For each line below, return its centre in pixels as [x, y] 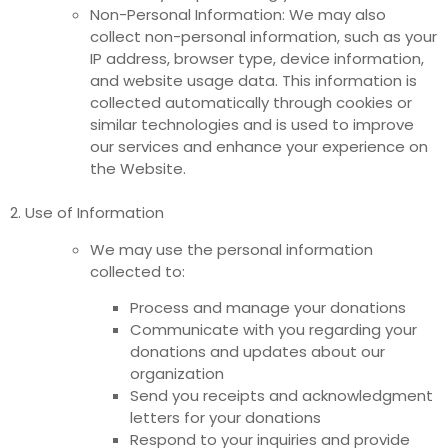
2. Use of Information [87, 213]
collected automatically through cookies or [251, 103]
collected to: [137, 271]
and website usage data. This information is [253, 81]
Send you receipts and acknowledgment [281, 396]
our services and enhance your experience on [259, 147]
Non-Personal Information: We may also [238, 15]
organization [177, 374]
